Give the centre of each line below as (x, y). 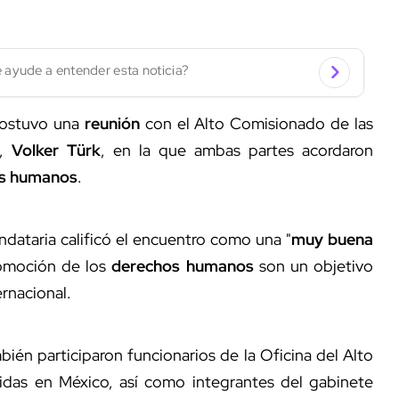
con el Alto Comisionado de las (256, 123)
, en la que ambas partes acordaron (237, 150)
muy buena (332, 239)
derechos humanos (183, 265)
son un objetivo (313, 265)
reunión (112, 123)
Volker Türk (56, 150)
